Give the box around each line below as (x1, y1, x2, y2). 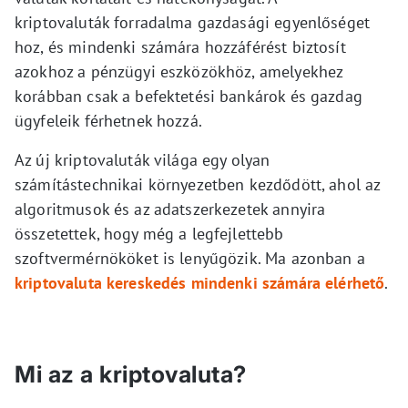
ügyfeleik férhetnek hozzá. (15, 109, 202, 131)
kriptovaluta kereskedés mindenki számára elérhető (15, 271, 385, 293)
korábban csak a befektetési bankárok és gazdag (15, 85, 362, 107)
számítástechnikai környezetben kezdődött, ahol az (15, 173, 381, 195)
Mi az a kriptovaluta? (15, 360, 247, 388)
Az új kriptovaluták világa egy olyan (15, 148, 270, 170)
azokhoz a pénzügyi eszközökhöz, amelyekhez (15, 60, 343, 82)
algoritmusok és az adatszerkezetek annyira (15, 198, 326, 219)
